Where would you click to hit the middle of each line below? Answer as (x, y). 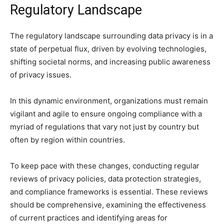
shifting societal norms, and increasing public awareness (110, 62)
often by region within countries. (67, 140)
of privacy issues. (41, 75)
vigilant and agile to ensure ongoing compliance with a (106, 114)
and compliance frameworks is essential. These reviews (109, 192)
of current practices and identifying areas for (89, 218)
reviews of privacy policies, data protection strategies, (105, 179)
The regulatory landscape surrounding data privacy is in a (111, 36)
